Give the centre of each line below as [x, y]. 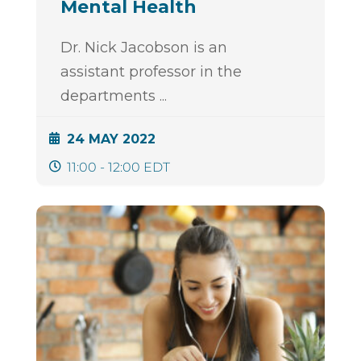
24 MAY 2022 [111, 139]
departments [110, 96]
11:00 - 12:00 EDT [118, 168]
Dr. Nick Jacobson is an [143, 48]
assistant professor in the [151, 72]
